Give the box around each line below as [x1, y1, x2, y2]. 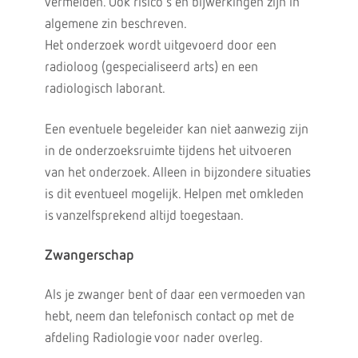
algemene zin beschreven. [44, 18, 187, 31]
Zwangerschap [44, 249, 134, 263]
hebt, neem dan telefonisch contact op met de [44, 310, 294, 324]
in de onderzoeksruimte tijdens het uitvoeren [44, 145, 292, 158]
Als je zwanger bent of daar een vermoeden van [44, 288, 305, 302]
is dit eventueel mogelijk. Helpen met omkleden [44, 188, 304, 201]
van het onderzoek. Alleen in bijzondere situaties [44, 166, 311, 180]
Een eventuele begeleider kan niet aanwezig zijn [44, 123, 308, 137]
